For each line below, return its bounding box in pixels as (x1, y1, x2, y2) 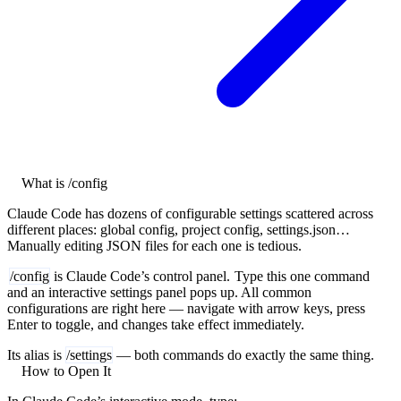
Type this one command (231, 268, 371, 284)
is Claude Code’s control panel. (49, 268, 230, 284)
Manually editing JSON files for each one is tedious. (7, 237, 302, 253)
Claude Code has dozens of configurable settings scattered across (7, 205, 373, 221)
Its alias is (7, 346, 65, 363)
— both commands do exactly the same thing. (113, 346, 374, 363)
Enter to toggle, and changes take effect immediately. (7, 316, 304, 332)
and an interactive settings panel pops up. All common (7, 284, 311, 300)
